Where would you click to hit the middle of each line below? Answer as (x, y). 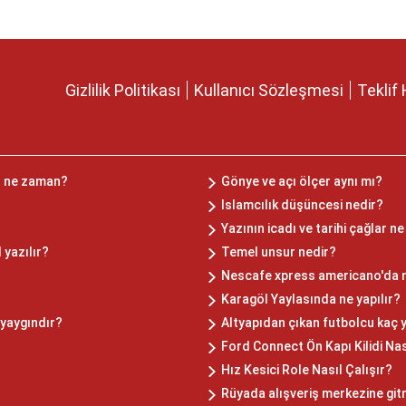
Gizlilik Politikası (123, 91)
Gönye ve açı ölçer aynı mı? (302, 182)
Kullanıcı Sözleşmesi (269, 91)
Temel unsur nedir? (279, 252)
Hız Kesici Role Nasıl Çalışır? (307, 370)
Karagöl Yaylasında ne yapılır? (311, 300)
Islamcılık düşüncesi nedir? (302, 205)
